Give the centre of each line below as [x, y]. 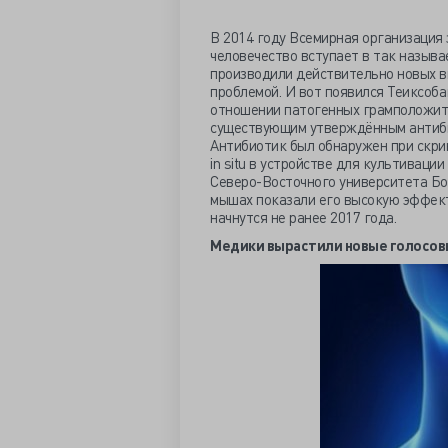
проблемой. [247, 91]
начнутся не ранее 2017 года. [303, 217]
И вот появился [335, 91]
